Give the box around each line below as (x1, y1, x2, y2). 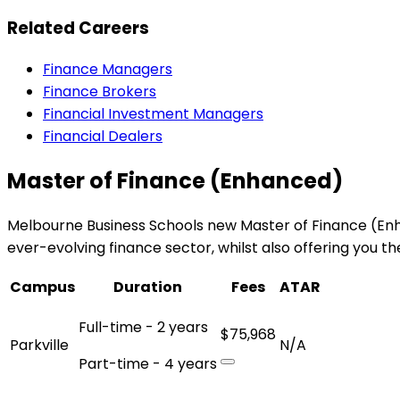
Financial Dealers (43, 125, 162, 146)
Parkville (10, 334, 69, 355)
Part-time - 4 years (79, 353, 217, 374)
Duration (113, 276, 182, 297)
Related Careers (7, 16, 149, 41)
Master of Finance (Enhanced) (7, 165, 343, 196)
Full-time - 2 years (79, 316, 208, 337)
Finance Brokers (43, 80, 156, 102)
